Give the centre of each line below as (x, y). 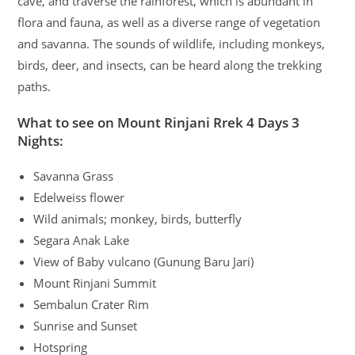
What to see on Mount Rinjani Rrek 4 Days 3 (159, 123)
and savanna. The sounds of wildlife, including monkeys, (172, 44)
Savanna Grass (74, 176)
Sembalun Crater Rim (92, 305)
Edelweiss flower (79, 198)
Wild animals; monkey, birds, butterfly (138, 219)
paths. (34, 87)
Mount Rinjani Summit (95, 283)
